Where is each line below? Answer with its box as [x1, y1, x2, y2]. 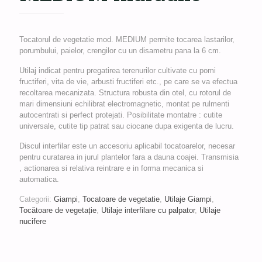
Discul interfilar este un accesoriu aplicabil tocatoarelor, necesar [19, 142, 235, 150]
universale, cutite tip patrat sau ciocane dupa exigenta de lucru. [19, 122, 234, 130]
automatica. [19, 175, 59, 184]
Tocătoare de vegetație [19, 206, 96, 215]
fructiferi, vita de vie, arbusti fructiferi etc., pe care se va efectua [19, 77, 237, 86]
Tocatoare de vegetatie [82, 195, 160, 204]
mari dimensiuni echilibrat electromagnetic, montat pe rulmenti [19, 99, 229, 108]
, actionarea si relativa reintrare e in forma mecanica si [19, 164, 204, 173]
